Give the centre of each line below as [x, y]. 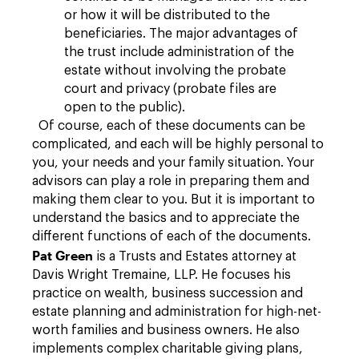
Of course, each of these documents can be [169, 126]
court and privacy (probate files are [170, 89]
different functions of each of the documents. [175, 236]
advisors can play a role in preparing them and [171, 181]
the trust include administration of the [179, 52]
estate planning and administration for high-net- [177, 312]
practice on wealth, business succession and [167, 293]
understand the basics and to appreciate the [166, 218]
